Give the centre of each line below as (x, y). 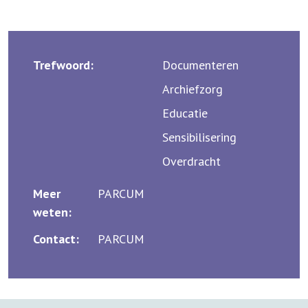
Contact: (56, 239)
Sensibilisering (199, 137)
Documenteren (200, 65)
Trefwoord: (63, 65)
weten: (52, 212)
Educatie (185, 113)
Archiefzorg (192, 89)
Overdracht (191, 161)
